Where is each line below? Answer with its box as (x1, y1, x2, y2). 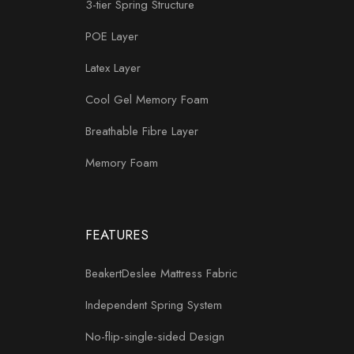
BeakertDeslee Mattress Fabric (85, 264, 238, 282)
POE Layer (85, 27, 138, 45)
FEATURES (85, 224, 149, 244)
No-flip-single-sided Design (85, 327, 224, 345)
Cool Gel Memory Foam (85, 90, 209, 108)
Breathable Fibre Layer (85, 122, 198, 140)
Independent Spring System (85, 296, 222, 314)
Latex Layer (85, 58, 141, 77)
